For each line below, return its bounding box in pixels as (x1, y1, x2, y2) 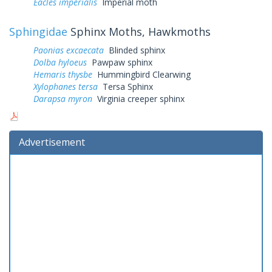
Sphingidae (9, 24, 67, 39)
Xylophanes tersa (33, 80, 98, 92)
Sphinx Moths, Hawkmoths (67, 24, 211, 39)
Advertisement (19, 135, 85, 149)
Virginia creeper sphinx (92, 92, 185, 104)
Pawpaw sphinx (87, 56, 152, 68)
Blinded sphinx (104, 44, 165, 56)
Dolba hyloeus (33, 56, 87, 68)
